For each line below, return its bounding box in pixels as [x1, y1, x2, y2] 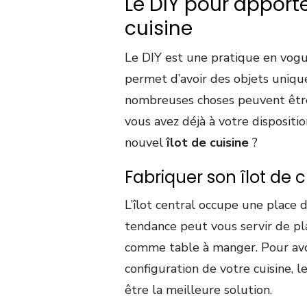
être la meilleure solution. [125, 282, 272, 299]
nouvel [125, 134, 167, 151]
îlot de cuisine [167, 134, 249, 151]
